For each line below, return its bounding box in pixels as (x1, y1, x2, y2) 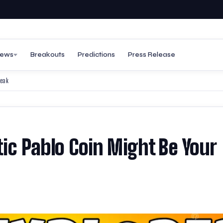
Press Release (128, 51, 175, 59)
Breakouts (30, 51, 65, 59)
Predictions (78, 51, 115, 59)
